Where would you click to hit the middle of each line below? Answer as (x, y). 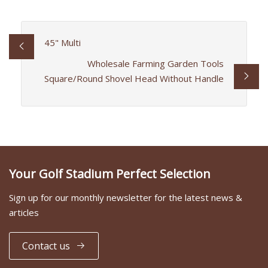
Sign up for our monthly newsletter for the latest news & (126, 198)
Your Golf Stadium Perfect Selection (110, 174)
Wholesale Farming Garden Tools (156, 63)
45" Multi (62, 42)
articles (24, 213)
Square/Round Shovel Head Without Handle (134, 78)
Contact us (46, 246)
